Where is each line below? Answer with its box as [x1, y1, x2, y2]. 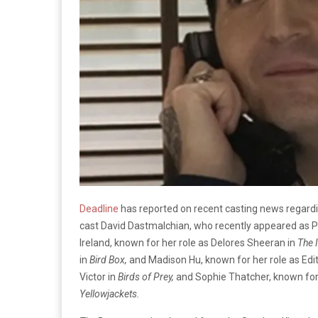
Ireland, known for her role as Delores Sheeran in [79, 236, 297, 248]
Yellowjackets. [79, 287, 140, 300]
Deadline [79, 202, 119, 214]
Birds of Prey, [118, 270, 174, 283]
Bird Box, [89, 253, 129, 265]
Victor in [79, 270, 118, 283]
